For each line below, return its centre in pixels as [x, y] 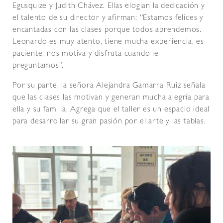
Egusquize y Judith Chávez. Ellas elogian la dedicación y [109, 6]
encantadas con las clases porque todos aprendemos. [107, 30]
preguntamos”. [38, 66]
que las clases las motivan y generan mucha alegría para [111, 98]
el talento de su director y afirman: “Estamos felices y [108, 18]
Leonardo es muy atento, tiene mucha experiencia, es [108, 42]
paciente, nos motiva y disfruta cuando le [86, 54]
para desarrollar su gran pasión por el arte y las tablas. [109, 122]
